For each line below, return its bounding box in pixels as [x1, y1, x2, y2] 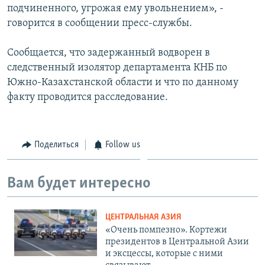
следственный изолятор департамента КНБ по [7, 62, 227, 73]
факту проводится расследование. [7, 91, 168, 103]
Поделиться [34, 140, 79, 150]
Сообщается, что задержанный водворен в [7, 47, 210, 59]
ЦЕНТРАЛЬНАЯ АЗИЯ [105, 212, 182, 222]
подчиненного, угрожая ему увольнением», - [7, 2, 224, 14]
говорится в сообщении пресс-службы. [7, 17, 192, 29]
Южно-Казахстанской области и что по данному [7, 76, 238, 88]
